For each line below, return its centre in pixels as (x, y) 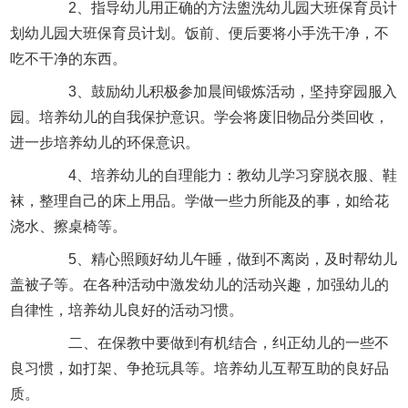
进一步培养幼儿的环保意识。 (105, 142)
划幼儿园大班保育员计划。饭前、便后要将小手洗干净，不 (200, 33)
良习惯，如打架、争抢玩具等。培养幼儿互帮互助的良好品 (200, 368)
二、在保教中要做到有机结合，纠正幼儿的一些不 (214, 342)
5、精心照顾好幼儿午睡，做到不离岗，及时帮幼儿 (219, 259)
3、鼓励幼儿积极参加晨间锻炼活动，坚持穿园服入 (219, 91)
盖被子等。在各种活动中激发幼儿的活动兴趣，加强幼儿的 (200, 284)
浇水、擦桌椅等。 (69, 226)
